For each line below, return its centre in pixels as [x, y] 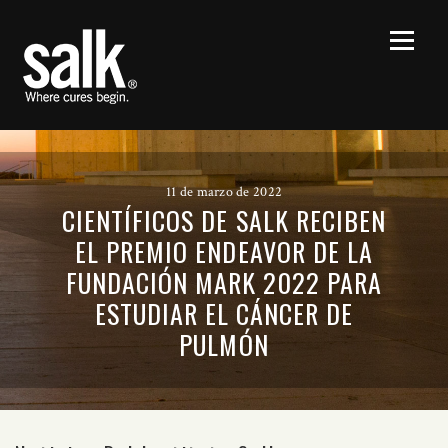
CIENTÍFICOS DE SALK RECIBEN [224, 220]
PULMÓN [224, 344]
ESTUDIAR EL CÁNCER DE [224, 313]
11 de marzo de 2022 [224, 192]
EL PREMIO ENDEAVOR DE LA [224, 251]
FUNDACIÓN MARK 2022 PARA [224, 282]
